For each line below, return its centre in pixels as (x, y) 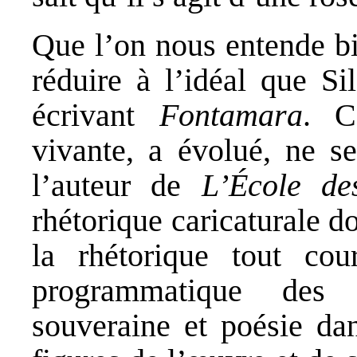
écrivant (96, 115)
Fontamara (231, 115)
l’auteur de (117, 185)
